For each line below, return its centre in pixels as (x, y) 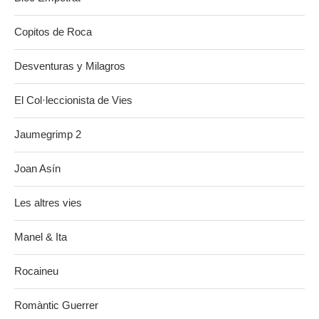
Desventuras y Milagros (70, 66)
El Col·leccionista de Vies (73, 100)
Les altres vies (48, 202)
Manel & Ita (41, 236)
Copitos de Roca (53, 31)
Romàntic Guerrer (56, 305)
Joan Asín (37, 168)
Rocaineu (36, 271)
